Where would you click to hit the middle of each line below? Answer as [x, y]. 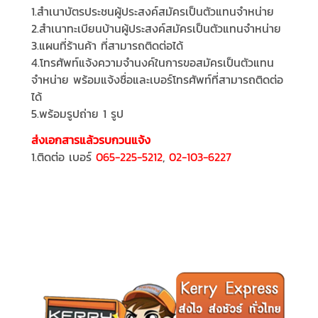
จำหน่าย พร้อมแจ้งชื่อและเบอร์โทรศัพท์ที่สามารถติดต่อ [157, 80]
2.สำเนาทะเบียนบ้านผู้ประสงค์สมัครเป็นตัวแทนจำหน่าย [156, 29]
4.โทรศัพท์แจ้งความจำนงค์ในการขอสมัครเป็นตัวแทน [153, 63]
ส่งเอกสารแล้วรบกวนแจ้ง [91, 140]
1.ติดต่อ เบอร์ [64, 157]
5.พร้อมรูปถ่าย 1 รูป [77, 114]
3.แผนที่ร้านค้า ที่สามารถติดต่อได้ [107, 46]
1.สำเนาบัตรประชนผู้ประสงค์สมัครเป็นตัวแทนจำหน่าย [153, 12]
